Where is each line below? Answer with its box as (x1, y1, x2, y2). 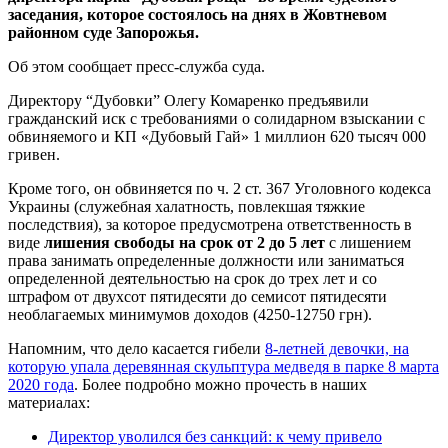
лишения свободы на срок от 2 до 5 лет (44, 233, 325, 251)
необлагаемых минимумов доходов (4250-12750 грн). (8, 305, 372, 323)
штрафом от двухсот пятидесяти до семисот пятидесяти (8, 287, 387, 305)
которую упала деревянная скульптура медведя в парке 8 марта (8, 357, 439, 375)
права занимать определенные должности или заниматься (8, 251, 404, 269)
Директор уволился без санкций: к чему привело (48, 427, 382, 445)
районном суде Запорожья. (8, 23, 199, 41)
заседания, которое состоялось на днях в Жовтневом (8, 5, 387, 23)
